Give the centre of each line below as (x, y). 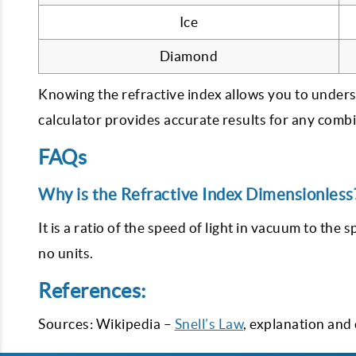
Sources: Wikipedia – (106, 324)
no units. (66, 253)
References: (92, 291)
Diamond (189, 56)
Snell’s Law (209, 324)
